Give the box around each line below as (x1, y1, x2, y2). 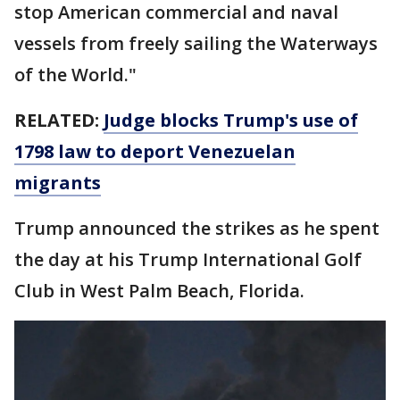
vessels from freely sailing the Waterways (14, 31, 378, 55)
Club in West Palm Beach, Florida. (14, 279, 304, 303)
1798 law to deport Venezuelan (14, 139, 296, 163)
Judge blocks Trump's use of (104, 108, 358, 132)
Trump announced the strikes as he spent (14, 216, 379, 240)
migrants (14, 171, 101, 195)
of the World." (14, 62, 137, 87)
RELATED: (14, 108, 104, 132)
